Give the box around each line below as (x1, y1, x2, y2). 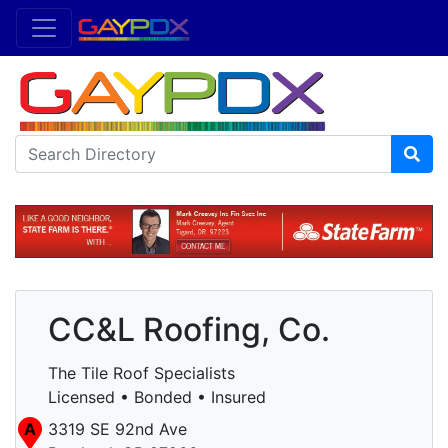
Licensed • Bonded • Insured (48, 387, 266, 408)
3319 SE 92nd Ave (48, 419, 187, 440)
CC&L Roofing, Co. (48, 310, 330, 350)
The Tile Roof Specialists (48, 363, 235, 384)
